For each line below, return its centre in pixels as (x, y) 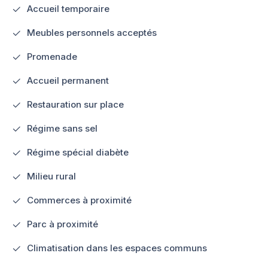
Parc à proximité (63, 224)
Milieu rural (51, 176)
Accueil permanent (68, 80)
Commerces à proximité (79, 200)
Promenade (52, 56)
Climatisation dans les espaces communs (117, 248)
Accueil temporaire (68, 8)
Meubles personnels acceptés (92, 32)
